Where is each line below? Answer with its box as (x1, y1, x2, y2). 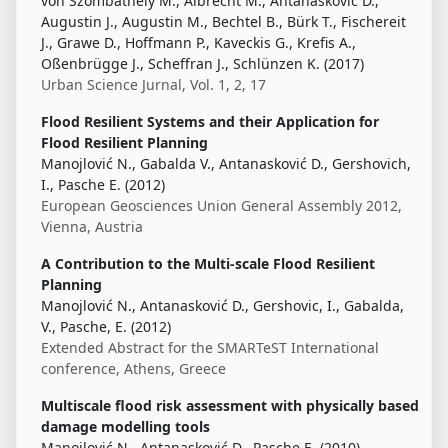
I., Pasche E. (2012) (41, 175, 165, 195)
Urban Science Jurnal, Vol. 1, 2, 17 (41, 75, 266, 95)
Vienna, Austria (41, 217, 143, 237)
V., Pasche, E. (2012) (41, 317, 171, 337)
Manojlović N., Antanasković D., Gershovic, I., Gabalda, (41, 296, 404, 316)
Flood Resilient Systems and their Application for (41, 112, 379, 132)
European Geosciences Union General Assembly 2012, (41, 196, 402, 216)
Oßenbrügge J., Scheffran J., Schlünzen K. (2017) (41, 54, 364, 74)
